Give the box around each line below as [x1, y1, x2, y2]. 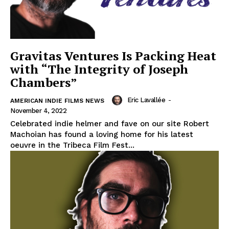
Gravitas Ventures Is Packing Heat [10, 47, 216, 64]
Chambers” [10, 74, 77, 90]
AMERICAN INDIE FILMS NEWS [10, 97, 104, 104]
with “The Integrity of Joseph [10, 60, 188, 77]
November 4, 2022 [10, 106, 66, 114]
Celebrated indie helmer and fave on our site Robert [10, 119, 209, 128]
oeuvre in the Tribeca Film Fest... [10, 140, 134, 150]
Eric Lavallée [127, 96, 165, 104]
